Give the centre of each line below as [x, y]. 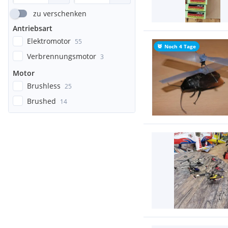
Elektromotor [49, 41]
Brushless [44, 86]
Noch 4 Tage [180, 46]
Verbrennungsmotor [62, 56]
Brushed [41, 101]
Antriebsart [33, 28]
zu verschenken [60, 13]
